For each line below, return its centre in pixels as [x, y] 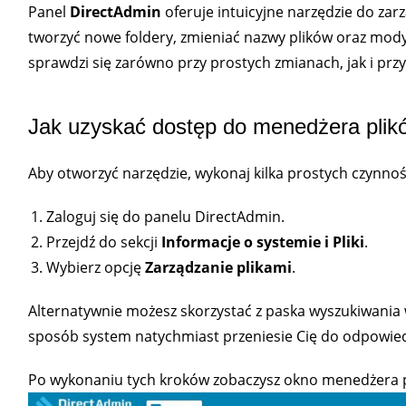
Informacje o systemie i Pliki [262, 242]
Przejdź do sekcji [103, 242]
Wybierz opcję [95, 267]
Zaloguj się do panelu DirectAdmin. [165, 216]
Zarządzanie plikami [218, 267]
